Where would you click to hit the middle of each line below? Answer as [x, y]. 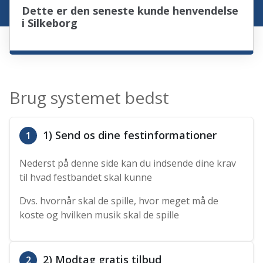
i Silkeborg [50, 23]
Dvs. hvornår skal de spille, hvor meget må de [119, 201]
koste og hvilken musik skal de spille [100, 215]
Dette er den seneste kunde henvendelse [130, 11]
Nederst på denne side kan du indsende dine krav [128, 163]
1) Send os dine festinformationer [129, 135]
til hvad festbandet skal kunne [86, 178]
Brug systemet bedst [90, 98]
